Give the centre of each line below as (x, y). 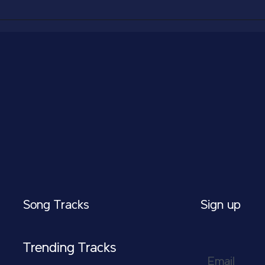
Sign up (221, 205)
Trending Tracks (70, 248)
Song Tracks (56, 205)
